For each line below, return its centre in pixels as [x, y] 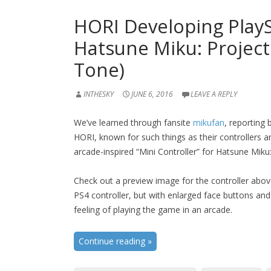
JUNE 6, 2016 [152, 94]
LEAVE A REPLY [214, 94]
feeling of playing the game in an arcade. [153, 210]
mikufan [209, 123]
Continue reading [113, 241]
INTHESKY [99, 94]
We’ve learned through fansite [133, 123]
